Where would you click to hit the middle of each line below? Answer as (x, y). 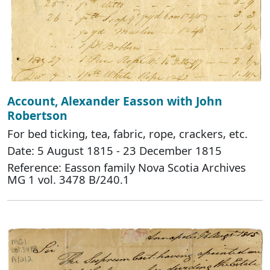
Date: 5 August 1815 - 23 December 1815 (115, 150)
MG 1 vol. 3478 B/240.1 (68, 179)
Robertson (37, 115)
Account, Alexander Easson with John (115, 101)
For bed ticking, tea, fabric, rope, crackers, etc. (127, 133)
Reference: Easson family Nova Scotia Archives (127, 167)
